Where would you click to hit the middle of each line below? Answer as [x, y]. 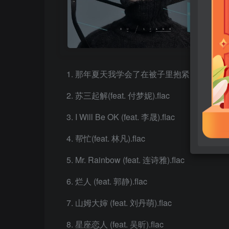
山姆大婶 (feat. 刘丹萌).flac [123, 202]
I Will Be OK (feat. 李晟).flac [125, 117]
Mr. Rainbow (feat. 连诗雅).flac [130, 159]
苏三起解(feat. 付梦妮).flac [122, 95]
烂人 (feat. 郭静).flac [111, 181]
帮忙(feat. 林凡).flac [110, 138]
